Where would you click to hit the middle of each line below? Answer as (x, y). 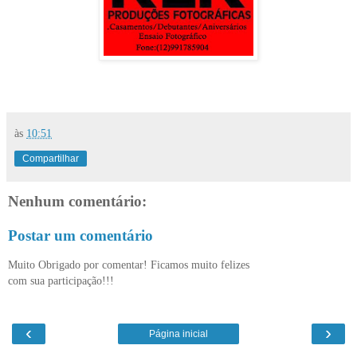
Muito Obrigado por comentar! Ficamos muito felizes (129, 264)
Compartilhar (51, 158)
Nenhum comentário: (77, 201)
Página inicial (178, 334)
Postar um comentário (80, 236)
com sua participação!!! (61, 280)
